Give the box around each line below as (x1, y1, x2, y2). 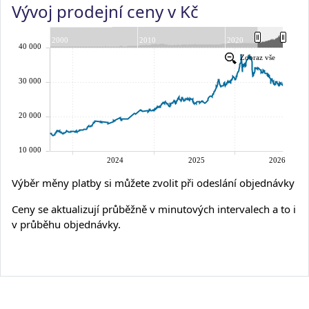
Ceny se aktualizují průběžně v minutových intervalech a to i (12, 202, 296, 216)
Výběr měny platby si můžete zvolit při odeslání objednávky (12, 176, 295, 190)
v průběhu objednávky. (12, 217, 121, 231)
